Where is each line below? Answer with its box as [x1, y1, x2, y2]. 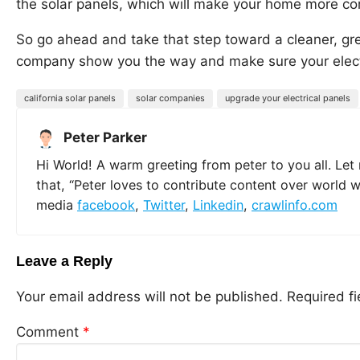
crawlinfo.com [252, 197, 337, 214]
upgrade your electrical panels [225, 92, 350, 104]
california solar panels [24, 92, 116, 104]
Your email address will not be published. [16, 288, 283, 305]
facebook [77, 197, 135, 214]
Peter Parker [63, 129, 147, 146]
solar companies [136, 92, 205, 104]
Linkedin [193, 197, 243, 214]
